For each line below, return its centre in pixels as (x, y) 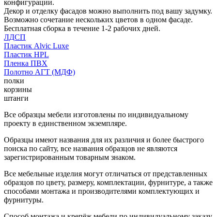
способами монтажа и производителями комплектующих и (102, 191)
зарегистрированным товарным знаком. (70, 157)
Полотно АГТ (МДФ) (39, 72)
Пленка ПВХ (26, 63)
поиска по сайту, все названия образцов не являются (91, 148)
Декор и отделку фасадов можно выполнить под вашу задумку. (108, 11)
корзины (18, 89)
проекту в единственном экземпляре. (65, 123)
